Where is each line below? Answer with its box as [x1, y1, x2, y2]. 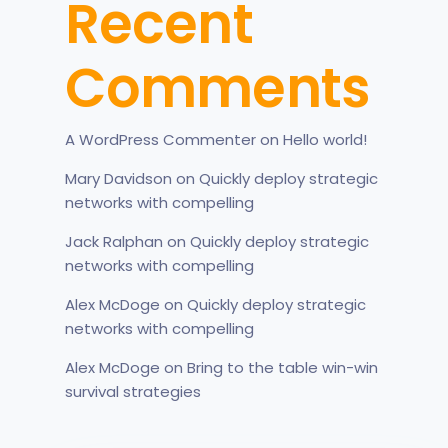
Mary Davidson [65, 168, 172, 190]
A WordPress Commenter [65, 129, 256, 151]
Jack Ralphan [65, 231, 163, 253]
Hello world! [283, 129, 367, 151]
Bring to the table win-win [187, 357, 378, 379]
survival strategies [65, 381, 201, 403]
